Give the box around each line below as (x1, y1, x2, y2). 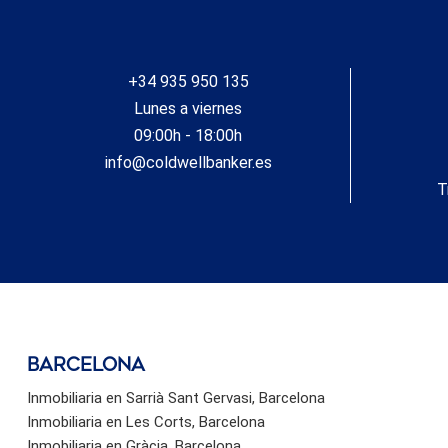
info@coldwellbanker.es (104, 152, 272, 172)
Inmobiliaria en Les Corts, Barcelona (27, 412, 265, 431)
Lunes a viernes (134, 98, 243, 118)
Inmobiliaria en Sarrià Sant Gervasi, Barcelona (27, 388, 325, 407)
